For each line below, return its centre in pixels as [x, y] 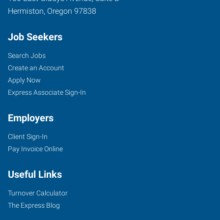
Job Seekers [35, 37]
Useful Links [35, 174]
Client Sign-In [28, 136]
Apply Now [24, 80]
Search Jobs [27, 55]
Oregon [60, 11]
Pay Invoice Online [35, 149]
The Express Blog [34, 205]
